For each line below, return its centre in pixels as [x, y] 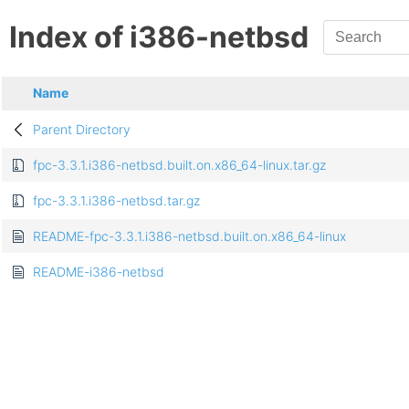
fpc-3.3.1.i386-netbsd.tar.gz [116, 201]
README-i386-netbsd [99, 272]
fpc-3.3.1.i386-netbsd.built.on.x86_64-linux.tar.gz [179, 165]
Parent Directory [82, 130]
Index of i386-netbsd [159, 37]
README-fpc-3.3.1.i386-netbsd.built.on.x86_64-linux [189, 236]
